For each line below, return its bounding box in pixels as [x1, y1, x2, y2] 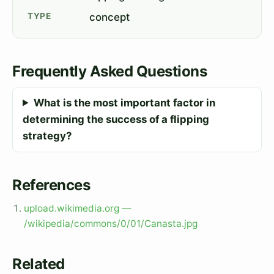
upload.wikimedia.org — [24, 202, 131, 214]
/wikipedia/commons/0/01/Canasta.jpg [24, 217, 198, 229]
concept [89, 10, 130, 23]
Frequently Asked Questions [12, 62, 207, 80]
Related [12, 254, 65, 273]
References [12, 176, 91, 194]
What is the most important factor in [33, 96, 215, 109]
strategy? [23, 129, 72, 142]
